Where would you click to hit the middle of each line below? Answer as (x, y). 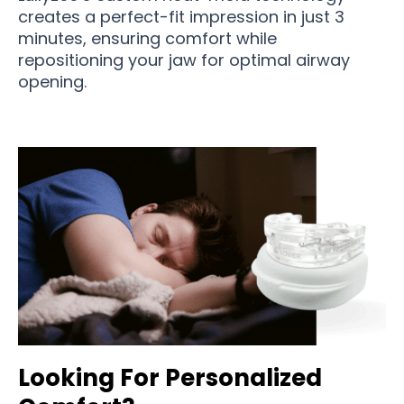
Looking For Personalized (170, 378)
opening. (52, 82)
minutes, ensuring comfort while (147, 39)
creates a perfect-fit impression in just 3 (181, 17)
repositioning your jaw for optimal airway (184, 60)
